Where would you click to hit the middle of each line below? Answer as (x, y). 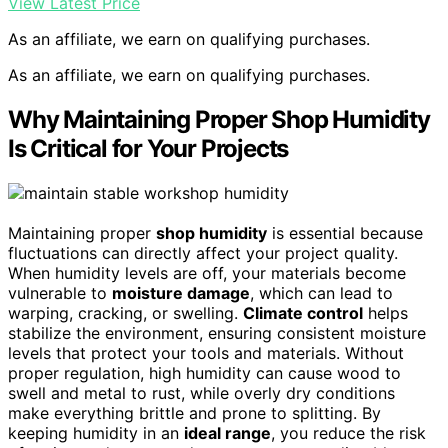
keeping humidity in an (96, 433)
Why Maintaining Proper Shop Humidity (219, 120)
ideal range (227, 433)
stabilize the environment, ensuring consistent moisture (217, 333)
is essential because (345, 233)
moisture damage (181, 293)
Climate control (303, 313)
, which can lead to (321, 293)
